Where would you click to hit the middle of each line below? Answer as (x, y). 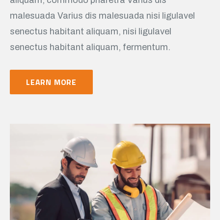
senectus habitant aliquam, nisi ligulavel (91, 31)
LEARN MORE (51, 82)
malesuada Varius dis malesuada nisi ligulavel (102, 15)
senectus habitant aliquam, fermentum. (90, 47)
